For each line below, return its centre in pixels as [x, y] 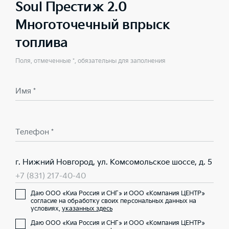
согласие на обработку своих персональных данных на [113, 201]
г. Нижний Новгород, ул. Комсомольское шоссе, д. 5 [114, 162]
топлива [42, 43]
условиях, [46, 209]
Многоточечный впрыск [93, 25]
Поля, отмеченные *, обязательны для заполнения [90, 61]
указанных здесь [87, 209]
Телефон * [35, 132]
